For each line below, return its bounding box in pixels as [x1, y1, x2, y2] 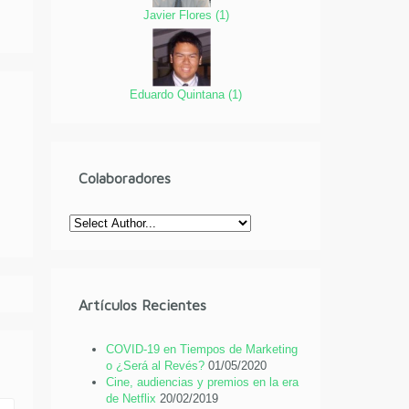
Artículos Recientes [79, 297, 207, 314]
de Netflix [106, 392, 157, 406]
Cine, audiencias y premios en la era [106, 375, 299, 390]
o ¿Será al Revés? [106, 359, 205, 373]
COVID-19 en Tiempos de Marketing [106, 342, 299, 357]
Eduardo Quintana [130, 87, 229, 101]
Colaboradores [79, 170, 172, 187]
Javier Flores [142, 7, 215, 22]
